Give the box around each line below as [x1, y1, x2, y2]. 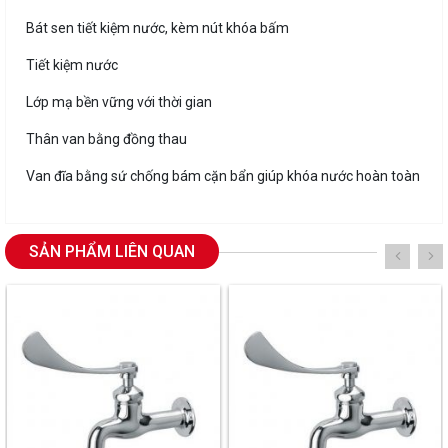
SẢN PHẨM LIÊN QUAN [29, 242, 195, 262]
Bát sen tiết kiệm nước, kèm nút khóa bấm [26, 20, 289, 37]
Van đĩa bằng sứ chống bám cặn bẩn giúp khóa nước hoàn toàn [26, 168, 420, 185]
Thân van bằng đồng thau [26, 131, 187, 148]
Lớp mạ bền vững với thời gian [26, 94, 212, 111]
